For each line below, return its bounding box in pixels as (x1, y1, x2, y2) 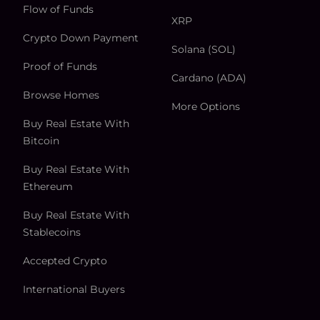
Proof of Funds (23, 60, 97, 74)
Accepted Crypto (23, 254, 107, 268)
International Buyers (23, 283, 125, 296)
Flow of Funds (23, 3, 94, 16)
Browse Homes (23, 89, 99, 102)
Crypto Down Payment (23, 31, 139, 45)
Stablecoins (23, 226, 81, 239)
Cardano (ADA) (171, 71, 246, 85)
